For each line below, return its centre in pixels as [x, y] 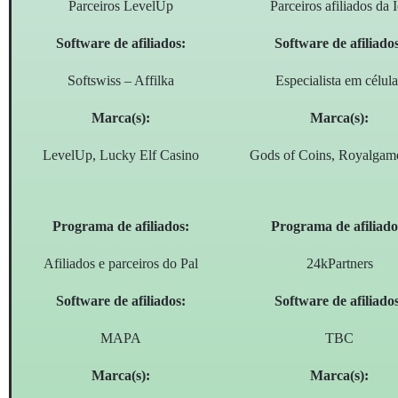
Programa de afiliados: [121, 227]
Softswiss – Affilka [121, 81]
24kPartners [339, 264]
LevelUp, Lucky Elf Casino [121, 155]
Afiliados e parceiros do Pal [121, 264]
